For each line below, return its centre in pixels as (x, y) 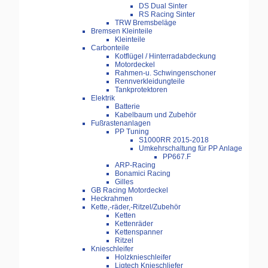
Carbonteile (110, 48)
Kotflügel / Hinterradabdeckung (165, 57)
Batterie (127, 107)
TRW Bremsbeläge (146, 23)
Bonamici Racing (143, 174)
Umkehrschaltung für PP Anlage (191, 149)
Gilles (124, 182)
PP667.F (177, 157)
